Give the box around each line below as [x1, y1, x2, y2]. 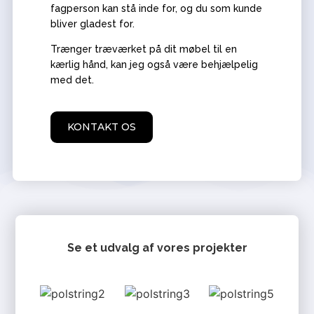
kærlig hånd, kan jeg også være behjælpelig [50, 59, 258, 71]
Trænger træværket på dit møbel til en [50, 43, 237, 55]
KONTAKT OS [67, 121, 136, 134]
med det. [50, 74, 94, 86]
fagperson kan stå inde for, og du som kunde [50, 2, 262, 14]
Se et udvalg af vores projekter [67, 240, 247, 254]
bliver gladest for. [50, 18, 135, 29]
